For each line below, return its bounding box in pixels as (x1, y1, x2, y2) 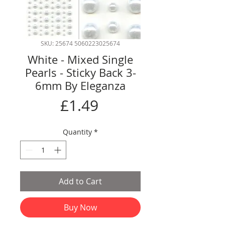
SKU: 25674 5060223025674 (41, 39, 120, 48)
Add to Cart (59, 176, 102, 187)
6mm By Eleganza (35, 78, 126, 93)
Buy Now (64, 202, 97, 213)
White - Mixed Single (28, 52, 133, 67)
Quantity (63, 127, 92, 137)
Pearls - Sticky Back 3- (25, 65, 136, 80)
